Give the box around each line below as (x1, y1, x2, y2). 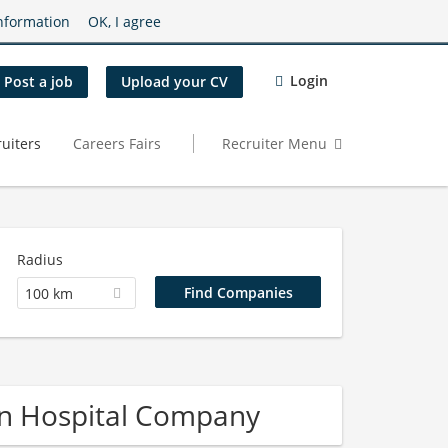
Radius (16, 250, 63, 269)
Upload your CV (121, 72, 228, 92)
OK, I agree (88, 11, 161, 31)
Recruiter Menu (222, 133, 327, 153)
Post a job (4, 72, 73, 92)
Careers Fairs (73, 133, 161, 153)
